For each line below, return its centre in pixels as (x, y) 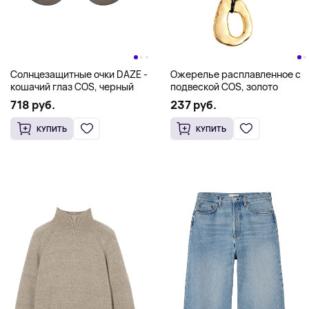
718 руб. (33, 104)
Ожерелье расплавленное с (235, 74)
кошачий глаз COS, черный (72, 86)
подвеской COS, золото (224, 86)
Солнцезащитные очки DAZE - (79, 74)
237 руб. (193, 104)
